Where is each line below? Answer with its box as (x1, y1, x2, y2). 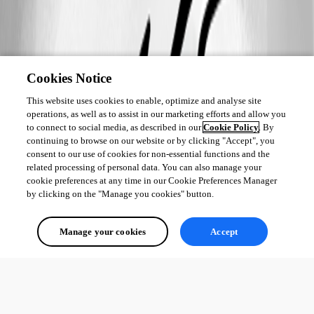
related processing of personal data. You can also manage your (27, 162, 262, 172)
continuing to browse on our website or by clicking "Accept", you (27, 135, 275, 146)
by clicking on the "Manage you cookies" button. (27, 189, 214, 199)
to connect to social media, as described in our (27, 122, 204, 132)
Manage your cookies (59, 226, 146, 237)
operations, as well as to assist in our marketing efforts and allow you (27, 109, 287, 119)
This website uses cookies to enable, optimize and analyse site (27, 95, 262, 106)
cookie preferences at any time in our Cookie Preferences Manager (27, 175, 278, 186)
